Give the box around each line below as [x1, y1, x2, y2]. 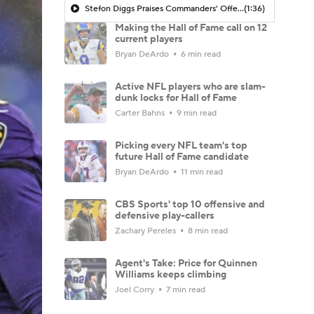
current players [115, 32, 183, 46]
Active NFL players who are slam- [115, 80, 266, 93]
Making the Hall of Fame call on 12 [115, 21, 267, 34]
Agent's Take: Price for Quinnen [115, 257, 257, 270]
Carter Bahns [115, 107, 167, 118]
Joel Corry [115, 284, 156, 295]
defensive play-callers [115, 209, 214, 222]
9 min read [175, 107, 217, 118]
